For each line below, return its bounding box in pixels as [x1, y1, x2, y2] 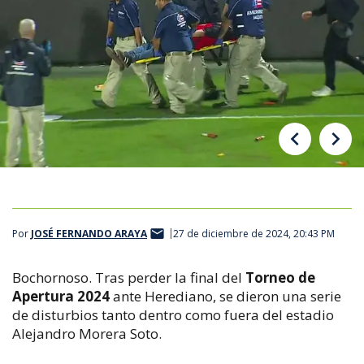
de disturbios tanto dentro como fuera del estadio [12, 305, 334, 324]
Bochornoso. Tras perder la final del [12, 267, 245, 287]
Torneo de [245, 267, 315, 287]
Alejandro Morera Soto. [12, 323, 162, 343]
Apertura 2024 [12, 286, 110, 305]
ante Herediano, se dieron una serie [110, 286, 341, 305]
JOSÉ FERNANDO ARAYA [31, 227, 147, 241]
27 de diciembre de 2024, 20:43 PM [173, 227, 335, 241]
